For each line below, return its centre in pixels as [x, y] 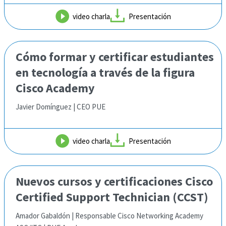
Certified [40, 197]
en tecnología [52, 72]
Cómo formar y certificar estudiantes [115, 57]
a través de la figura [141, 72]
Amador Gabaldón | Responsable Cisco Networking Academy [109, 216]
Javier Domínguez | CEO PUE [61, 107]
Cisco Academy [55, 88]
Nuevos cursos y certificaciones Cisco [114, 181]
